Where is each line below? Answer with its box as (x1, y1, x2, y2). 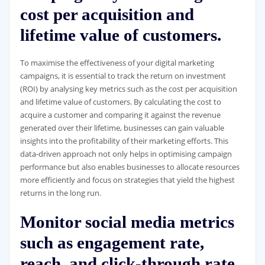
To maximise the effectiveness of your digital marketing (20, 57, 214, 69)
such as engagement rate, (20, 232, 204, 252)
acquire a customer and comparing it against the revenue (20, 109, 221, 121)
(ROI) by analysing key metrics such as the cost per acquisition (20, 83, 237, 95)
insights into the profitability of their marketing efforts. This (20, 135, 228, 147)
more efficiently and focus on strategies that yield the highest (20, 174, 235, 186)
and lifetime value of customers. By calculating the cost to (20, 96, 221, 108)
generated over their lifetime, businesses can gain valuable (20, 122, 224, 134)
